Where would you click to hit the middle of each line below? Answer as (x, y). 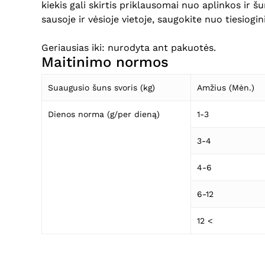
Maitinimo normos (105, 62)
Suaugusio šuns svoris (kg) (101, 87)
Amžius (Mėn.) (226, 87)
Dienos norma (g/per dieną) (104, 114)
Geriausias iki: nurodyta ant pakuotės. (129, 47)
